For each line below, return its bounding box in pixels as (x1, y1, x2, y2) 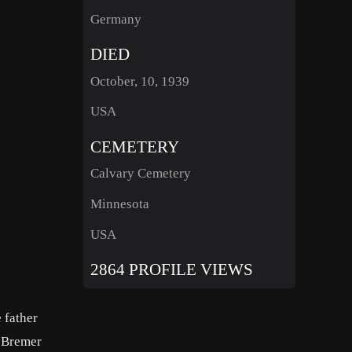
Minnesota (90, 196, 149, 211)
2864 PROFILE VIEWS (90, 260, 253, 279)
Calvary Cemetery (90, 166, 191, 181)
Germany (90, 11, 141, 27)
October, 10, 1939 (90, 73, 189, 89)
